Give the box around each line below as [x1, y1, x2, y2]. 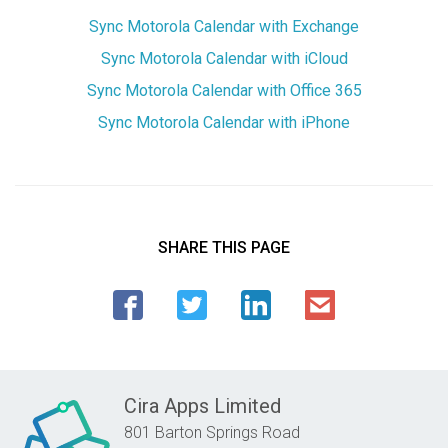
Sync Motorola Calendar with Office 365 [96, 80, 362, 100]
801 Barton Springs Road [124, 422, 300, 442]
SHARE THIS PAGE [158, 237, 290, 257]
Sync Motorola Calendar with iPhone [108, 112, 350, 132]
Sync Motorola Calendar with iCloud [110, 48, 348, 68]
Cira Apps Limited [124, 393, 281, 418]
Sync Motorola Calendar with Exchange [99, 16, 359, 36]
